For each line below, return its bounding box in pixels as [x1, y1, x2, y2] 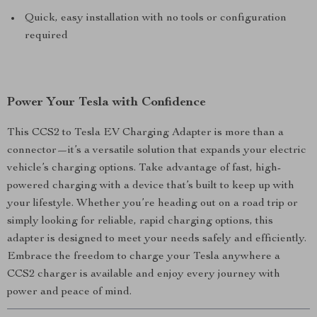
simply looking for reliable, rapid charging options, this [7, 216, 273, 227]
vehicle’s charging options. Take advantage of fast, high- [7, 163, 281, 174]
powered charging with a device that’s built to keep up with [7, 180, 294, 192]
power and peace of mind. [7, 287, 132, 298]
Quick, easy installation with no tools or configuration [25, 13, 287, 24]
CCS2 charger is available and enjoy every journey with [7, 269, 280, 280]
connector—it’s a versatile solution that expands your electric [7, 145, 306, 156]
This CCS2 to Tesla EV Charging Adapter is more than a [7, 127, 284, 139]
